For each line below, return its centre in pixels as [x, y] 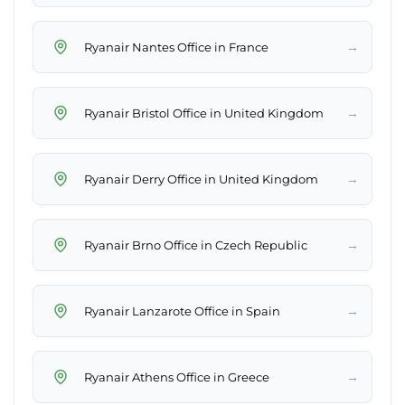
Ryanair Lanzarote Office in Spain [182, 311]
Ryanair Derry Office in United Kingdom [201, 179]
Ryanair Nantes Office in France [176, 47]
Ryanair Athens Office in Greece [177, 377]
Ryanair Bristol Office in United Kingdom [204, 113]
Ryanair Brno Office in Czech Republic [196, 245]
